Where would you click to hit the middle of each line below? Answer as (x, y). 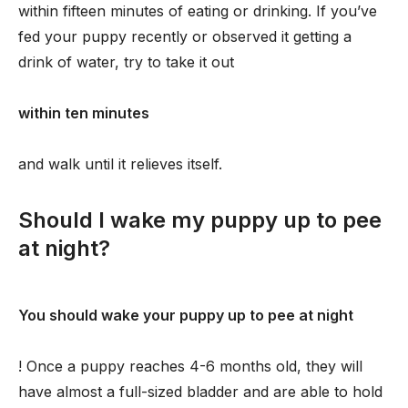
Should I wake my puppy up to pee (200, 220)
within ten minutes (84, 113)
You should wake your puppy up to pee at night (186, 315)
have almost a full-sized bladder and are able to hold (200, 392)
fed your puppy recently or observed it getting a (185, 36)
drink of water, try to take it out (126, 62)
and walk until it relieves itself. (120, 164)
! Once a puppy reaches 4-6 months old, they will (190, 366)
